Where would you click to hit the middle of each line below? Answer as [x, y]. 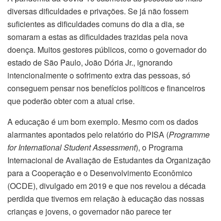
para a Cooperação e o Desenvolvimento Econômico [100, 173]
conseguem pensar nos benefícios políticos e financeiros [106, 88]
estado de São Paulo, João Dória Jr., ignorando [90, 62]
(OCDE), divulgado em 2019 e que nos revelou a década [107, 185]
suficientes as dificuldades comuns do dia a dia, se [96, 24]
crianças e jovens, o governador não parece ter [89, 211]
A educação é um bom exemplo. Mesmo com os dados [103, 121]
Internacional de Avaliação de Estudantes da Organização [109, 160]
